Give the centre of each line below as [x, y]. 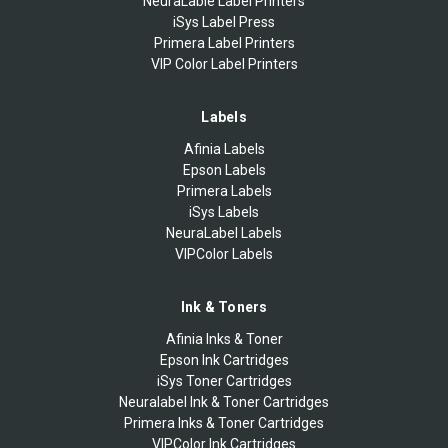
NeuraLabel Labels [224, 232]
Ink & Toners [224, 306]
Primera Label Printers [224, 42]
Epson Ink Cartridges [224, 359]
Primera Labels [224, 190]
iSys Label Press [224, 21]
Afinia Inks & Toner [224, 338]
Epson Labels [224, 169]
